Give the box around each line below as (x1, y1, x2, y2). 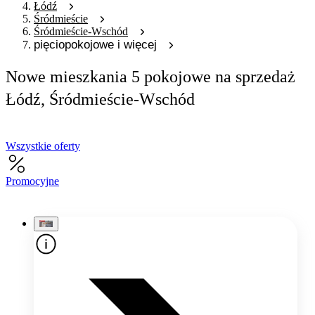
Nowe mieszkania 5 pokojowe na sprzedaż (6, 67, 295, 86)
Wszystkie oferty (6, 139, 80, 152)
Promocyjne (6, 174, 59, 187)
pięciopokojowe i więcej (34, 37, 157, 51)
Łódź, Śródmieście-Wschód (6, 89, 195, 109)
